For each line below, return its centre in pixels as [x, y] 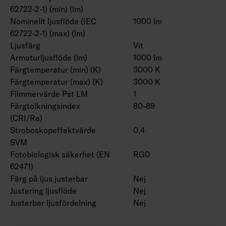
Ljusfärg [25, 45]
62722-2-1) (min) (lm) [47, 9]
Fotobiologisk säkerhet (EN [60, 154]
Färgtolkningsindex [45, 106]
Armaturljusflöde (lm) [49, 57]
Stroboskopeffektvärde [53, 130]
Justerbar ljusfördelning [53, 203]
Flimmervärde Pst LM [49, 94]
